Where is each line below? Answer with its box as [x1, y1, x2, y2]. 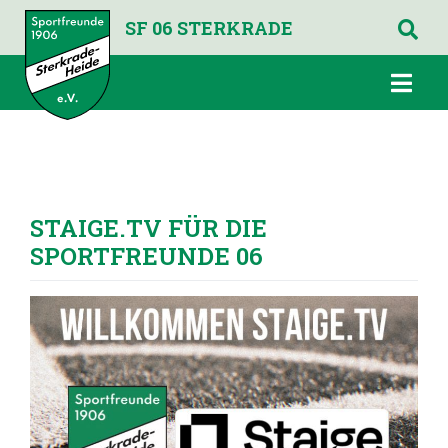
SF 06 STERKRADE [125, 16, 293, 40]
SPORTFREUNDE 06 [30, 240, 263, 272]
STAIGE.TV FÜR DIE [30, 212, 267, 244]
